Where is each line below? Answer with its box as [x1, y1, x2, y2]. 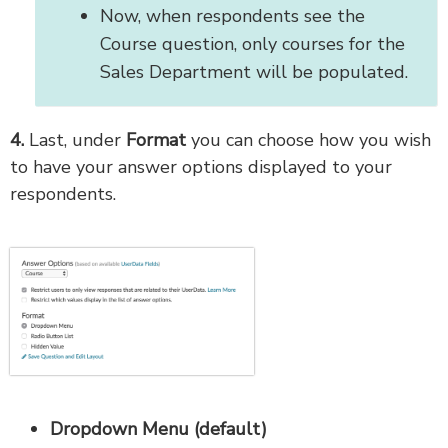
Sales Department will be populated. [100, 59, 413, 84]
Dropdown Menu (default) [50, 416, 267, 441]
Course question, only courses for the [100, 31, 405, 56]
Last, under [29, 127, 126, 152]
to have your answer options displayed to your [10, 154, 392, 179]
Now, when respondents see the [100, 3, 365, 28]
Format [126, 127, 186, 152]
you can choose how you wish [186, 127, 431, 152]
